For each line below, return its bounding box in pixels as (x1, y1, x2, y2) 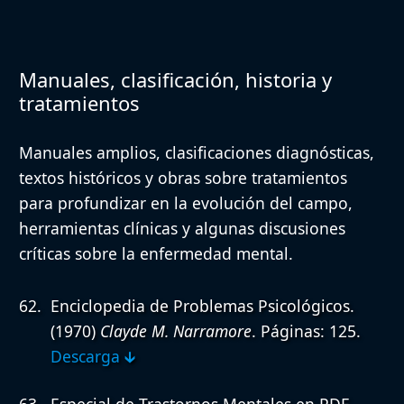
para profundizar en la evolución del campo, (19, 192, 353, 215)
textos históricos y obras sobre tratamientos (19, 167, 347, 189)
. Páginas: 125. (252, 319, 361, 342)
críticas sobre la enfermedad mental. (19, 243, 293, 265)
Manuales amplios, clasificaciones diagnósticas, (19, 142, 374, 164)
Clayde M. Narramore (100, 319, 252, 342)
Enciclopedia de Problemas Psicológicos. (50, 294, 354, 317)
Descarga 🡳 (50, 344, 136, 367)
